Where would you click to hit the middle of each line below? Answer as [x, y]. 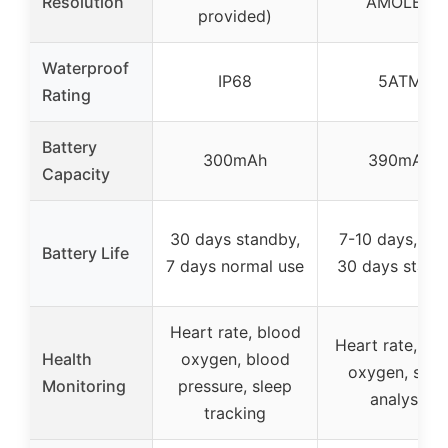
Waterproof [85, 68]
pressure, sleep [235, 386]
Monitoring [84, 386]
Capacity [76, 174]
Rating [66, 95]
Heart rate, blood [235, 332]
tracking [235, 413]
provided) [235, 16]
